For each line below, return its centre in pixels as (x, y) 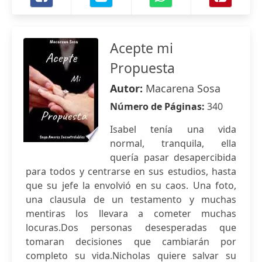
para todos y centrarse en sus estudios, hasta (131, 171)
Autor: (128, 88)
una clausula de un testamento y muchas (131, 199)
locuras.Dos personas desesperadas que (131, 227)
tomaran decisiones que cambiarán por (131, 242)
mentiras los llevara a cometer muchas (131, 213)
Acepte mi (142, 48)
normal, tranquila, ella (173, 143)
